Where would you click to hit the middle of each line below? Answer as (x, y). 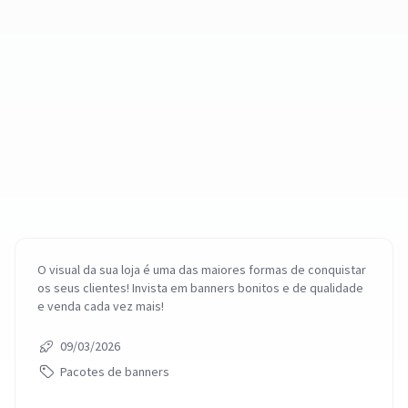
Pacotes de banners (115, 372)
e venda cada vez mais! (101, 306)
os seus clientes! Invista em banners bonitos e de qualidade (200, 288)
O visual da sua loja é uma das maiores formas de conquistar (202, 270)
